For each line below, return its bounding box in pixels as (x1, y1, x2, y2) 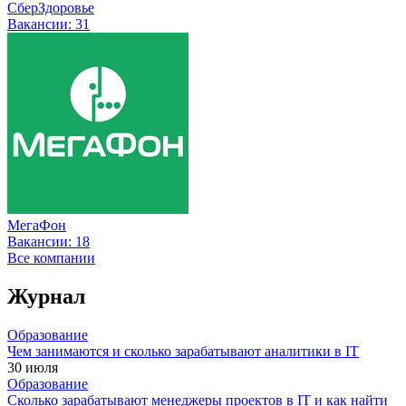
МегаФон (7, 217, 66, 233)
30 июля (7, 359, 58, 375)
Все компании (7, 249, 95, 266)
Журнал (7, 284, 85, 308)
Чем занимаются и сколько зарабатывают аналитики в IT (7, 343, 359, 359)
